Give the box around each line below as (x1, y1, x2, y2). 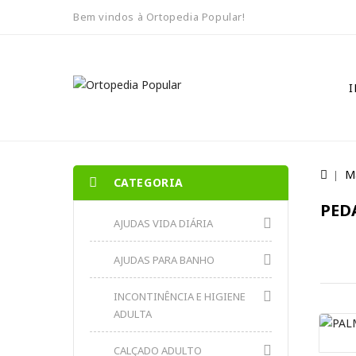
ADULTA (114, 307, 152, 321)
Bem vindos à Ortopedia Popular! (73, 10, 246, 24)
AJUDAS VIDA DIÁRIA (114, 216, 213, 230)
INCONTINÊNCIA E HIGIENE (114, 289, 246, 304)
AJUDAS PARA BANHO (114, 253, 215, 267)
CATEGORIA (113, 175, 184, 190)
